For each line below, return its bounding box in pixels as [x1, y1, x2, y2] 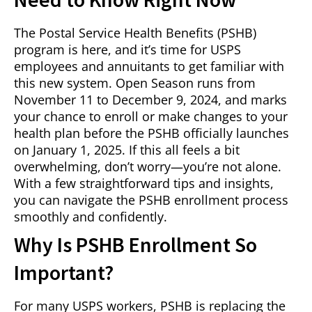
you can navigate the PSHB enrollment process [14, 192, 288, 209]
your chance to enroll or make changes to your [14, 108, 288, 125]
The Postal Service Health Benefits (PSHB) [14, 24, 256, 42]
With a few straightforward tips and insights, [14, 175, 274, 192]
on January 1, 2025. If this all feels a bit [14, 141, 240, 159]
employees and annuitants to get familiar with [14, 58, 284, 75]
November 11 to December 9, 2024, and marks [14, 91, 287, 109]
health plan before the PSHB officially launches [14, 125, 289, 142]
